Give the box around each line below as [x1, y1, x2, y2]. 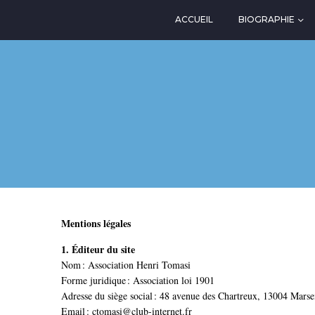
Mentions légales [61, 216, 131, 231]
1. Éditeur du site [61, 242, 135, 257]
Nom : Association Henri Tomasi [61, 258, 191, 272]
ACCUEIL [175, 14, 214, 25]
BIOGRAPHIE [238, 14, 295, 25]
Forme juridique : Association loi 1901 [61, 274, 214, 288]
